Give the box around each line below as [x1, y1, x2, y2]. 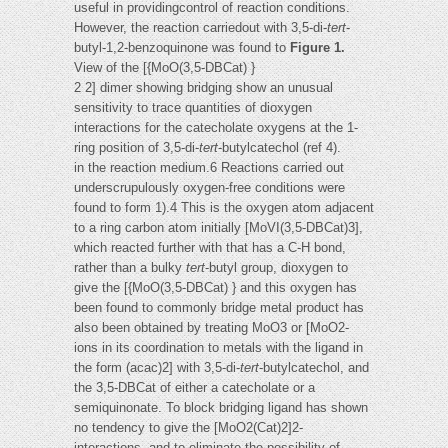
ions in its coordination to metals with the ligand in [74, 340, 363, 356]
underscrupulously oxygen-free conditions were [74, 180, 345, 196]
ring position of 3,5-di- [74, 140, 199, 156]
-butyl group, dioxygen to [205, 260, 348, 276]
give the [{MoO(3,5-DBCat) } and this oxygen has [74, 280, 357, 296]
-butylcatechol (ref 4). [218, 140, 341, 156]
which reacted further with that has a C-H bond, [74, 240, 346, 256]
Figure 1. [290, 40, 345, 56]
